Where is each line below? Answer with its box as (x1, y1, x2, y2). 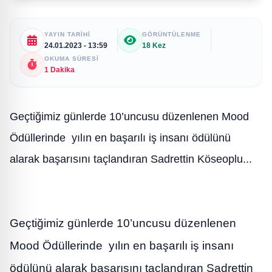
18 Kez (142, 41, 166, 50)
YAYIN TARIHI (44, 30, 90, 38)
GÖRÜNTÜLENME (142, 30, 201, 38)
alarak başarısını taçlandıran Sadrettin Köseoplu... (10, 152, 252, 165)
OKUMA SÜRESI (44, 55, 99, 62)
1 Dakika (44, 65, 75, 74)
